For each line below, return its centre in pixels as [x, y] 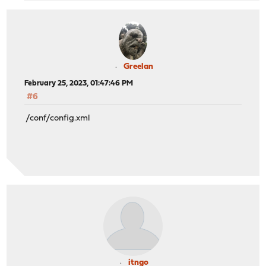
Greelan [138, 66]
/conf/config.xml [58, 119]
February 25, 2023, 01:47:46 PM [79, 83]
